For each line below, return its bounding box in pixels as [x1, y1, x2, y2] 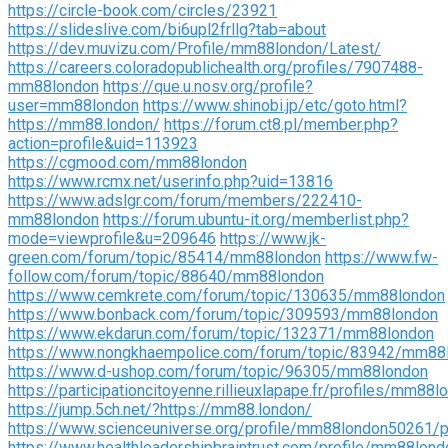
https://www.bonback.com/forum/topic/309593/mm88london [8, 304, 438, 324]
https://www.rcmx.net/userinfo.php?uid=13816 [8, 171, 333, 191]
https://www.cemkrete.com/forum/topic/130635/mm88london [8, 285, 445, 305]
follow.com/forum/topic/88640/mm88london [8, 266, 324, 286]
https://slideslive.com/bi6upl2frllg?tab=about [8, 19, 326, 39]
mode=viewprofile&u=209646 [8, 228, 216, 248]
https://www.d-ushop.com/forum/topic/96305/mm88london [8, 361, 428, 381]
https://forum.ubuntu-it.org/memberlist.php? [103, 209, 409, 229]
